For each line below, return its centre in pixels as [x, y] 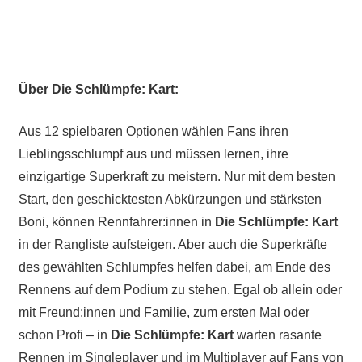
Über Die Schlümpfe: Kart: [98, 90]
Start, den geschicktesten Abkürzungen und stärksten [170, 200]
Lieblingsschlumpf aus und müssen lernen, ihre [153, 154]
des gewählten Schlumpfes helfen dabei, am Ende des [174, 267]
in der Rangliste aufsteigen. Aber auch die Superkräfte [173, 245]
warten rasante [279, 335]
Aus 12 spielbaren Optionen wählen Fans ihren [153, 132]
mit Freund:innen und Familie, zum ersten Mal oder [164, 313]
